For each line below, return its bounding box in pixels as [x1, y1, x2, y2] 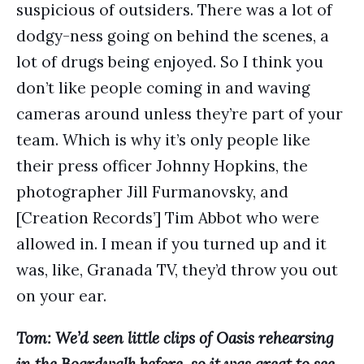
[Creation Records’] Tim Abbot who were [16, 208, 319, 227]
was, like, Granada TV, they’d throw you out [16, 260, 338, 279]
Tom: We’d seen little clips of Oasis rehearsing [16, 328, 334, 348]
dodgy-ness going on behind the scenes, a [16, 26, 329, 45]
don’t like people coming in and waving [16, 78, 310, 97]
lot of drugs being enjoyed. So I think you [16, 52, 323, 71]
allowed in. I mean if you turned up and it [16, 234, 327, 253]
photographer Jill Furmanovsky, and [16, 182, 288, 201]
